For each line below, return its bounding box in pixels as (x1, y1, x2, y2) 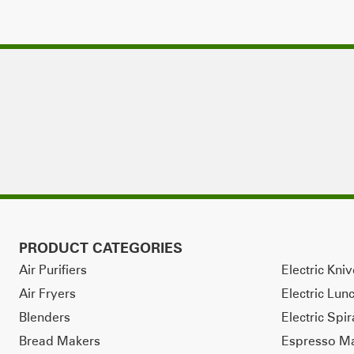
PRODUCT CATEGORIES (19, 239, 183, 256)
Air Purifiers (19, 261, 87, 277)
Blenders (19, 308, 70, 325)
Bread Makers (19, 332, 100, 348)
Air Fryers (19, 284, 76, 301)
